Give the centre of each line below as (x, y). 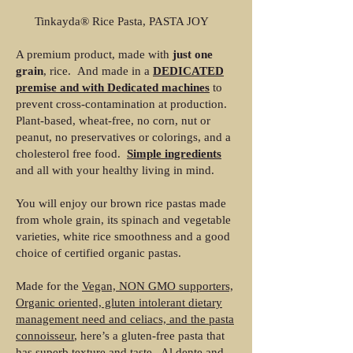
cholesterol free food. (71, 154)
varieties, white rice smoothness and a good (123, 236)
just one (193, 54)
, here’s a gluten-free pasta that (149, 336)
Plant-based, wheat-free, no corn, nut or (113, 121)
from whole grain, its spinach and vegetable (123, 220)
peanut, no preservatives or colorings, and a (123, 137)
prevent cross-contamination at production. (121, 104)
